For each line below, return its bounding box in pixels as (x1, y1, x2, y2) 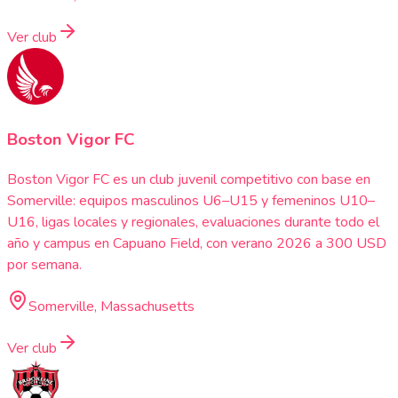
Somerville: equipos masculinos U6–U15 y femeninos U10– (7, 191, 375, 211)
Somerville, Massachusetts (28, 297, 195, 317)
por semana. (7, 255, 82, 275)
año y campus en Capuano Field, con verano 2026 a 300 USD (7, 234, 386, 254)
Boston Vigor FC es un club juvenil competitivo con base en (7, 170, 370, 190)
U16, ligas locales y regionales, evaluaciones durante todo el (7, 212, 379, 233)
